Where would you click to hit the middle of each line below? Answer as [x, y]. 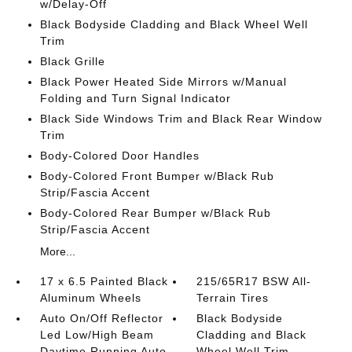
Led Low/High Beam [97, 335]
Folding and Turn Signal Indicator [135, 98]
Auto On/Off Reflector [101, 318]
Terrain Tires [233, 298]
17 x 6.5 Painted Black [104, 281]
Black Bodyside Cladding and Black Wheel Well [174, 24]
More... [57, 251]
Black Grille [72, 61]
